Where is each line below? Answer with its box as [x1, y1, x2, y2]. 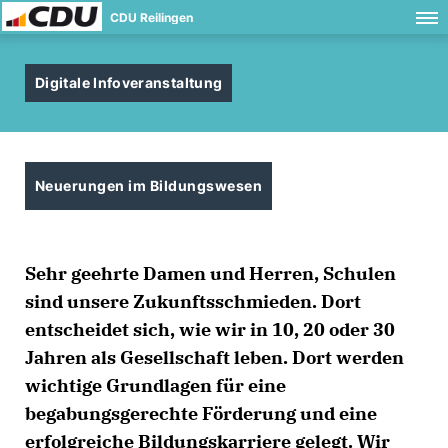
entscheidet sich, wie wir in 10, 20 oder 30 [25, 318, 395, 341]
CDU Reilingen [110, 10, 193, 25]
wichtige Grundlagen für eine [25, 374, 286, 397]
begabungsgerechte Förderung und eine [25, 402, 377, 425]
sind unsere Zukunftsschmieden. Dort [25, 290, 361, 313]
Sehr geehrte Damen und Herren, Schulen [25, 262, 396, 285]
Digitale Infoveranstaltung [35, 74, 223, 91]
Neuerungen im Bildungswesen [35, 177, 263, 194]
